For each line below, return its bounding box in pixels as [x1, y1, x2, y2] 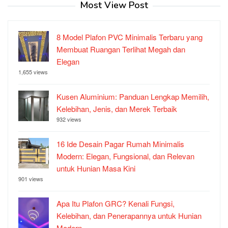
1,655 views [18, 68, 48, 76]
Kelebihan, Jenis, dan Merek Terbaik [56, 103, 177, 115]
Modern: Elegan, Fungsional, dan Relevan [56, 151, 194, 162]
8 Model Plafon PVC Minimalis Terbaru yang [56, 32, 203, 43]
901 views [18, 175, 43, 183]
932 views [56, 115, 81, 124]
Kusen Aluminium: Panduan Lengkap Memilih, [56, 91, 209, 102]
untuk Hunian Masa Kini [56, 163, 135, 174]
